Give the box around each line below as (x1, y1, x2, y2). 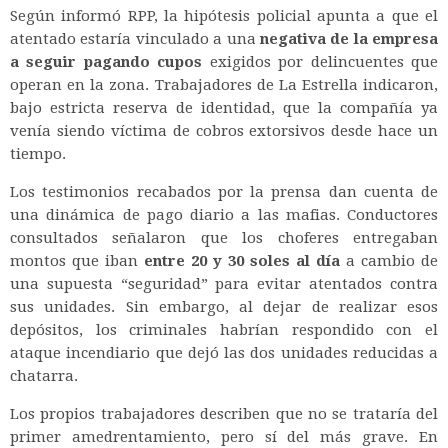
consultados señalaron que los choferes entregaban (10, 228, 438, 247)
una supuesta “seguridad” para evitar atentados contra (10, 274, 438, 293)
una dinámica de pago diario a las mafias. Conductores (10, 205, 438, 224)
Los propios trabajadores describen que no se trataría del (10, 404, 438, 423)
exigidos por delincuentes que (202, 52, 439, 71)
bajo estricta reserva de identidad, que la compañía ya (10, 98, 438, 117)
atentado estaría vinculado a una (10, 29, 260, 48)
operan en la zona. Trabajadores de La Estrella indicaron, (10, 75, 438, 94)
